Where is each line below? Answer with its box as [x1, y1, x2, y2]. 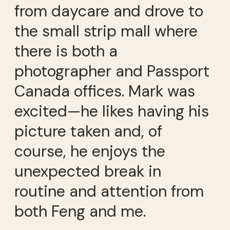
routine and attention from [14, 181, 204, 202]
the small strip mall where [14, 21, 198, 42]
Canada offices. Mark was [14, 81, 195, 102]
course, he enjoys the [14, 141, 165, 162]
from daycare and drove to [14, 1, 203, 22]
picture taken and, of [14, 121, 162, 142]
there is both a [14, 41, 118, 62]
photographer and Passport [14, 61, 209, 82]
